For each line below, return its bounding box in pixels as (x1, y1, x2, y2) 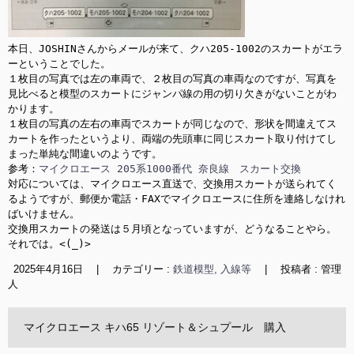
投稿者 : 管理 (280, 263, 341, 275)
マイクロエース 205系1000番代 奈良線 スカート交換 (39, 163, 301, 175)
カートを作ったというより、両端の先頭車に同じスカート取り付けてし (8, 133, 337, 145)
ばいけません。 (8, 208, 80, 220)
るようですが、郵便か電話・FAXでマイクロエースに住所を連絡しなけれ (8, 193, 345, 205)
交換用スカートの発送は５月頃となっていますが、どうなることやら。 (8, 223, 337, 235)
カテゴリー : (111, 263, 173, 275)
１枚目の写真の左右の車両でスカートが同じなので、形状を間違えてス (8, 118, 337, 130)
